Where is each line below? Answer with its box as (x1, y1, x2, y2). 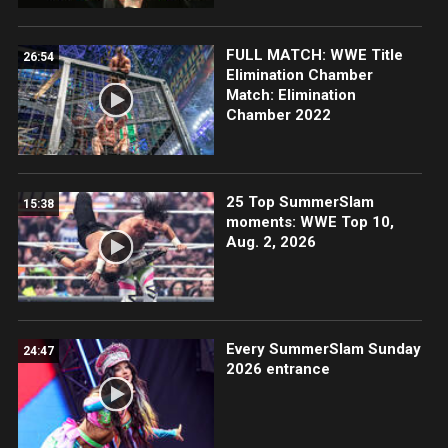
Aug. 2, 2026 (225, 232, 316, 251)
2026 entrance (225, 360, 330, 379)
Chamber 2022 (225, 105, 331, 124)
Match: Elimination (225, 85, 356, 104)
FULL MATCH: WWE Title (225, 45, 403, 64)
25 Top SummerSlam (225, 192, 374, 211)
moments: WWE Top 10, (225, 212, 394, 231)
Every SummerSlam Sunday (225, 340, 421, 359)
